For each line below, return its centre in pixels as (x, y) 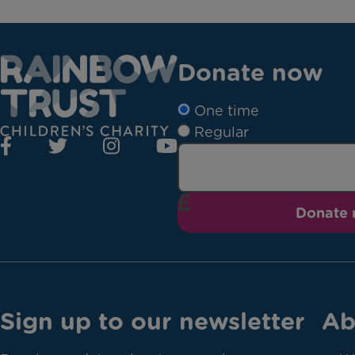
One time (227, 111)
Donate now (250, 72)
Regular (221, 132)
